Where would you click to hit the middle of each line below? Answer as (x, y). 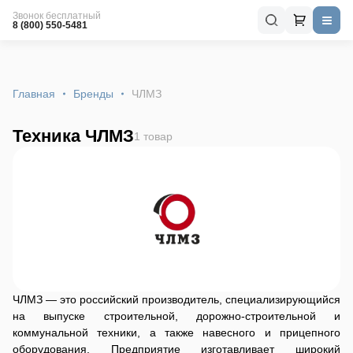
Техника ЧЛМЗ (73, 136)
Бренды (93, 94)
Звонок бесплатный (57, 15)
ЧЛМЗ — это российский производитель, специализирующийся (176, 299)
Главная (34, 94)
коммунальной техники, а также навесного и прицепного (176, 333)
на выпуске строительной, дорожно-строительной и (176, 316)
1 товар (153, 136)
